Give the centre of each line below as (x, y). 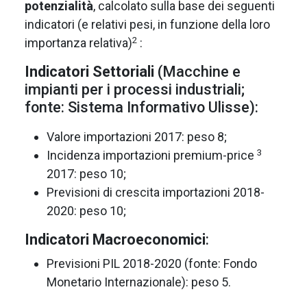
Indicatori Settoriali (89, 71)
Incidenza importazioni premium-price (152, 154)
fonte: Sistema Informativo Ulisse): (142, 106)
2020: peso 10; (86, 210)
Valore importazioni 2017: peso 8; (137, 136)
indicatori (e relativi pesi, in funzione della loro (147, 23)
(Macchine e (197, 71)
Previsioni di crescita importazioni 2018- (156, 191)
